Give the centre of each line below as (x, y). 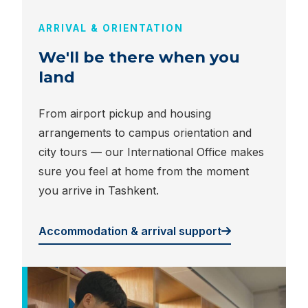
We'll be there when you (139, 57)
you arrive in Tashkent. (99, 190)
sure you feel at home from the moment (144, 171)
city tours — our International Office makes (151, 152)
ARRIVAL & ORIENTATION (111, 28)
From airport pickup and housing (125, 113)
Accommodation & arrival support (130, 231)
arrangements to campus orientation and (145, 132)
